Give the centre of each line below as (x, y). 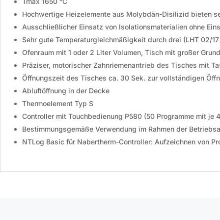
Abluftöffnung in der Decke (66, 90)
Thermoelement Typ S (58, 103)
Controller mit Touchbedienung (72, 116)
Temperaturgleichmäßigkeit (101, 39)
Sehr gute (38, 39)
